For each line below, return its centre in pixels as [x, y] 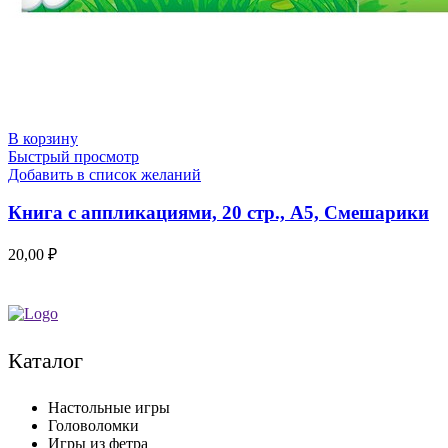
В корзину [43, 138]
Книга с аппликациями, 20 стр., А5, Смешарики [218, 213]
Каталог [45, 361]
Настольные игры [109, 408]
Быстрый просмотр [73, 156]
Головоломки [93, 426]
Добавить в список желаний [104, 174]
